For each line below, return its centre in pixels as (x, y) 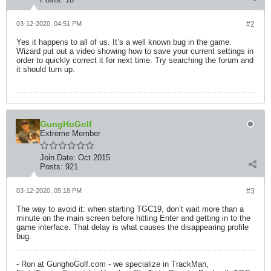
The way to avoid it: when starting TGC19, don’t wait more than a (130, 209)
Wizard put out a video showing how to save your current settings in (135, 51)
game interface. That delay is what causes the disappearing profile (132, 227)
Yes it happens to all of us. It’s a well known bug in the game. (124, 42)
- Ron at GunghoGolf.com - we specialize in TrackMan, (113, 264)
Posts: (51, 167)
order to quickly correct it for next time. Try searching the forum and (135, 60)
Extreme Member (70, 133)
